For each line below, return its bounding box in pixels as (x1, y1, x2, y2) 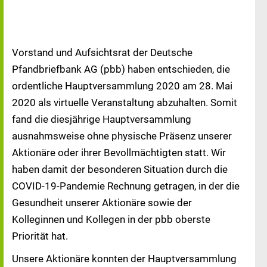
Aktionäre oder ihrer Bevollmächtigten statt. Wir (12, 147, 226, 159)
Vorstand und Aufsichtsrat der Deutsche (12, 46, 193, 58)
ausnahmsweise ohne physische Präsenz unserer (12, 130, 232, 142)
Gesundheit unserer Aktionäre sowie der (12, 197, 192, 209)
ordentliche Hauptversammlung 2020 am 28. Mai (12, 80, 232, 92)
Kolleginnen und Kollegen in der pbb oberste (12, 213, 210, 225)
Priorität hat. (12, 230, 68, 242)
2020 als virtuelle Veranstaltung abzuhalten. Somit (12, 97, 237, 108)
